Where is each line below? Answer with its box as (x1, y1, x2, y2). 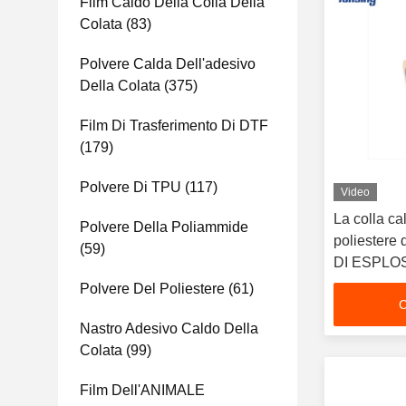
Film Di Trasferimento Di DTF (80, 118, 268, 133)
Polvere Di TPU (80, 179, 181, 195)
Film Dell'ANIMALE (80, 382, 205, 398)
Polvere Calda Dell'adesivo (80, 56, 256, 72)
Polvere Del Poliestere (80, 281, 225, 296)
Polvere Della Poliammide (80, 219, 248, 235)
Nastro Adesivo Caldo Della (80, 321, 258, 336)
